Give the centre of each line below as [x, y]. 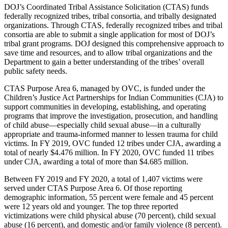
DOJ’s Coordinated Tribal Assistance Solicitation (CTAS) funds [106, 7]
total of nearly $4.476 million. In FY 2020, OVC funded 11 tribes [109, 152]
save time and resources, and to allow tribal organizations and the [108, 52]
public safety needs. [37, 71]
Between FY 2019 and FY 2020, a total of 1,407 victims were [103, 179]
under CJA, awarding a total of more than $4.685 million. [96, 161]
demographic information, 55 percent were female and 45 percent [109, 197]
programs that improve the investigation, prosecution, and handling [111, 116]
